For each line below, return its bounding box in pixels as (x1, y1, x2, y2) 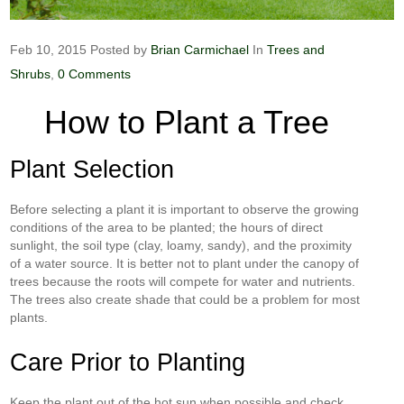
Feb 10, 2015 (10, 42, 87, 57)
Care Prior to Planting (10, 349, 246, 376)
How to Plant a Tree (43, 104, 329, 141)
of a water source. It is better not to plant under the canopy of (10, 256, 360, 271)
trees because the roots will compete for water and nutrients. (10, 274, 356, 289)
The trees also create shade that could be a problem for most (10, 292, 361, 307)
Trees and (267, 42, 326, 57)
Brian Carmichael (151, 42, 250, 57)
